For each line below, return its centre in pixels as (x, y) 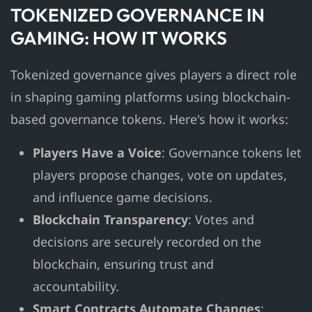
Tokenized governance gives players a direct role (154, 75)
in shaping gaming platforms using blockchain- (150, 97)
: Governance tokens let (232, 153)
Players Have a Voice (97, 153)
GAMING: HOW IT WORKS (119, 38)
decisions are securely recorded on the (147, 242)
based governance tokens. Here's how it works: (149, 119)
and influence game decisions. (123, 197)
